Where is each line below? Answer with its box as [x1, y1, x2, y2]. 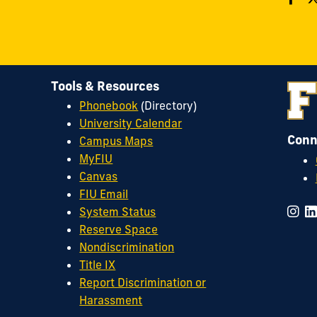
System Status [79, 204, 156, 219]
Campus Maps [79, 134, 154, 149]
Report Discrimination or [79, 275, 207, 290]
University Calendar [79, 116, 183, 131]
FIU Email [79, 187, 129, 202]
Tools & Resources [51, 77, 160, 94]
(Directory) [138, 98, 197, 113]
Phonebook [79, 98, 139, 113]
